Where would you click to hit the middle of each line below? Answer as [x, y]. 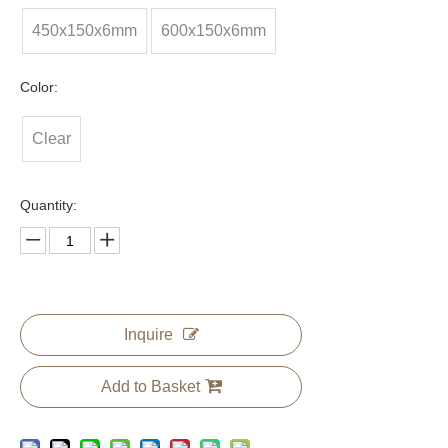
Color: [39, 87]
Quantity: [48, 205]
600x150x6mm [213, 30]
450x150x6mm [84, 30]
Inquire [148, 334]
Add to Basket [150, 386]
